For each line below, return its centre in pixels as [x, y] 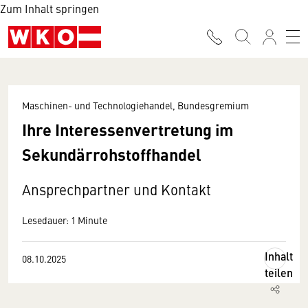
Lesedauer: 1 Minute [65, 220]
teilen [279, 273]
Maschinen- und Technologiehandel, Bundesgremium [135, 105]
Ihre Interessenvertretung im [128, 129]
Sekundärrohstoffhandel [112, 154]
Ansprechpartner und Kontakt [117, 189]
